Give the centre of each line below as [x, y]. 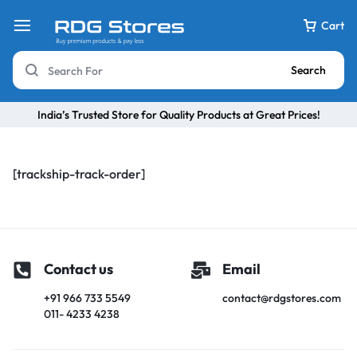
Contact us [78, 269]
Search [308, 70]
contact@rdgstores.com [282, 298]
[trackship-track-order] [79, 174]
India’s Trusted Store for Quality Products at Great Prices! [178, 114]
